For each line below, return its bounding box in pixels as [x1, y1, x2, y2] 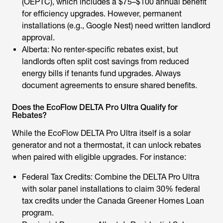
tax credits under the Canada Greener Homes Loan [22, 196, 204, 206]
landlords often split [22, 57, 94, 66]
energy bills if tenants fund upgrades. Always [22, 69, 181, 78]
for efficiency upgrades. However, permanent [22, 9, 182, 18]
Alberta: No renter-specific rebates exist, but [22, 45, 178, 54]
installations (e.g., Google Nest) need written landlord [22, 21, 210, 30]
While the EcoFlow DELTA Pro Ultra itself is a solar [12, 128, 191, 138]
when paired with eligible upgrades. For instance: [12, 152, 186, 162]
